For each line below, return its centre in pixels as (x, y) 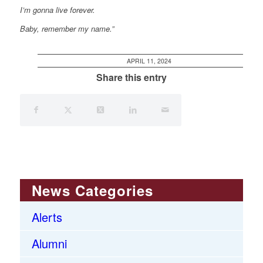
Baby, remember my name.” (67, 29)
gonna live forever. (63, 9)
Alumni (49, 244)
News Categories (92, 190)
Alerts (47, 217)
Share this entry (131, 77)
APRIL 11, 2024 (149, 61)
